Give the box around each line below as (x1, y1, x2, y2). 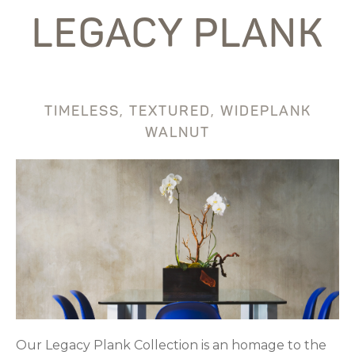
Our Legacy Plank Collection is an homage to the (16, 337, 326, 353)
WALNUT (145, 124, 210, 142)
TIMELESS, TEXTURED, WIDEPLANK (44, 102, 311, 120)
